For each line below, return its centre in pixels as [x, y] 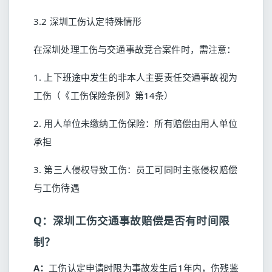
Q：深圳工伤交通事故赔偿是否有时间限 [131, 220]
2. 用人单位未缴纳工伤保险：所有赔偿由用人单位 [135, 123]
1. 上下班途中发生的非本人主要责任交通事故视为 [135, 77]
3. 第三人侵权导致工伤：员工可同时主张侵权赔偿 [135, 169]
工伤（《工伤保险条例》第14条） [104, 95]
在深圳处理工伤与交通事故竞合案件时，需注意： [135, 49]
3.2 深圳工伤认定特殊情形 [88, 21]
